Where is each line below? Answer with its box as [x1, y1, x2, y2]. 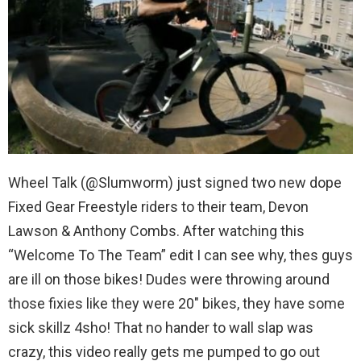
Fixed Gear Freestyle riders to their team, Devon [8, 198, 309, 216]
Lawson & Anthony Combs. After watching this [8, 222, 305, 240]
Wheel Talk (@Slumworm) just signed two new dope [8, 174, 342, 192]
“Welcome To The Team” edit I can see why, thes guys [8, 247, 353, 264]
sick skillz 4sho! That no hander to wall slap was [8, 319, 313, 337]
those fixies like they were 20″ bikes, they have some [8, 295, 345, 313]
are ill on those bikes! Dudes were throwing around [8, 271, 330, 288]
